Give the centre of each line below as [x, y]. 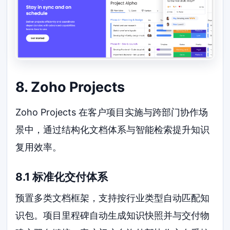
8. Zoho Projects [70, 87]
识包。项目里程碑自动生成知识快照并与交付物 [113, 216]
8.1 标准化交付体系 [62, 177]
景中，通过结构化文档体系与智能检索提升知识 [113, 129]
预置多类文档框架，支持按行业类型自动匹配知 [113, 198]
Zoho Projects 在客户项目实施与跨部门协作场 [112, 112]
